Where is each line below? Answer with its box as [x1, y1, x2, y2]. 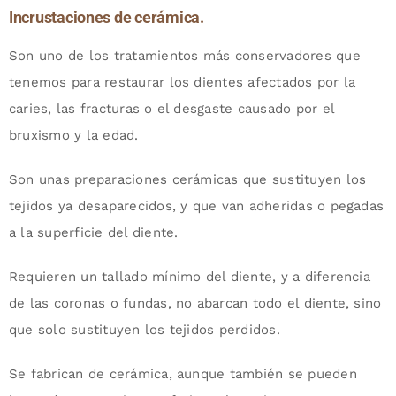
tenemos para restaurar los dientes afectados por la [8, 73, 356, 90]
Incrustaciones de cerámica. [8, 7, 204, 27]
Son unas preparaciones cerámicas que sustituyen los [8, 171, 367, 187]
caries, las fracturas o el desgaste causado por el [8, 100, 334, 117]
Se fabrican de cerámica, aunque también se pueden [8, 365, 357, 382]
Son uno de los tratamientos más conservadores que [8, 47, 361, 64]
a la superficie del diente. [8, 224, 179, 240]
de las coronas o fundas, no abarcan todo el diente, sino [8, 294, 382, 311]
